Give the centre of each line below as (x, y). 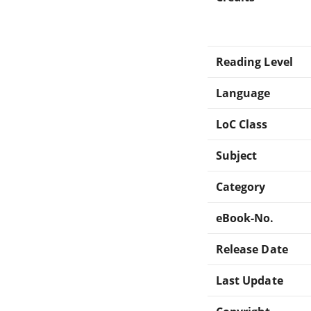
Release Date (252, 249)
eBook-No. (245, 218)
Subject (237, 155)
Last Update (250, 280)
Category (241, 186)
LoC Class (242, 124)
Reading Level (254, 61)
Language (243, 93)
